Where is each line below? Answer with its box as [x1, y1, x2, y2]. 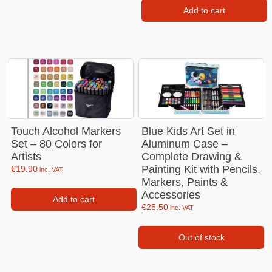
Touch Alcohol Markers [11, 124, 121, 137]
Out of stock [178, 233, 225, 243]
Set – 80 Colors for [11, 137, 103, 150]
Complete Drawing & [141, 150, 242, 163]
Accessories [141, 188, 201, 201]
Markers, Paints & [141, 175, 228, 188]
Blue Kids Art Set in [141, 124, 236, 137]
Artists [11, 150, 42, 163]
